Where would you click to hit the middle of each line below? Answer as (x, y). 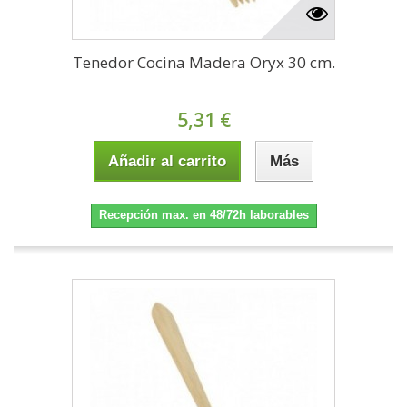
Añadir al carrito (167, 162)
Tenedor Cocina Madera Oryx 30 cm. (203, 63)
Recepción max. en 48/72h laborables (203, 215)
